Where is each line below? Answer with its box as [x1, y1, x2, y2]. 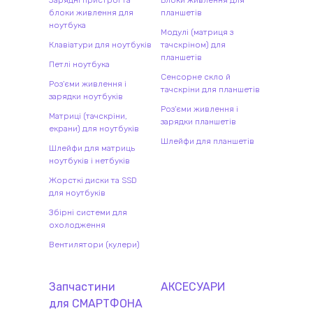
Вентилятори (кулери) [49, 240, 140, 249]
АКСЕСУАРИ [161, 280, 225, 293]
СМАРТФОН [72, 297, 135, 310]
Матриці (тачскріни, [49, 111, 127, 121]
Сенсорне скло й [161, 72, 231, 82]
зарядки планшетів [161, 117, 236, 126]
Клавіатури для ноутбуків [49, 40, 152, 50]
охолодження [49, 220, 105, 230]
